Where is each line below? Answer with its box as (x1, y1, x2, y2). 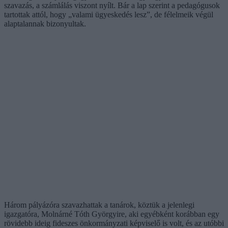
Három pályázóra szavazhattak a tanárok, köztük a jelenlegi (4, 200, 194, 209)
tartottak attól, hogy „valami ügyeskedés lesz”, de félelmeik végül (4, 10, 213, 19)
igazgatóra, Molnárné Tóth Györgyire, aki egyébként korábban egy (4, 209, 219, 218)
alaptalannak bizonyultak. (4, 19, 86, 28)
